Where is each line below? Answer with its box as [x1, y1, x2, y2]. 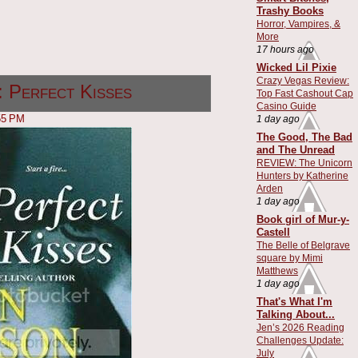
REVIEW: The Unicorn [257, 157, 352, 169]
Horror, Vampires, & [257, 18, 340, 30]
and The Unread [257, 143, 335, 156]
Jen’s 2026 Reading [257, 321, 344, 333]
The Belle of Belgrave [257, 239, 350, 251]
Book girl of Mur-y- [257, 213, 349, 225]
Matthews [257, 265, 298, 276]
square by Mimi [257, 252, 323, 264]
